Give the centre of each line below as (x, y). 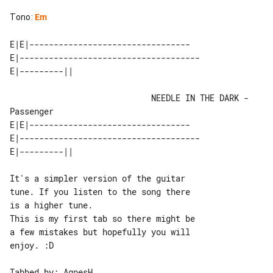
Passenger (32, 111)
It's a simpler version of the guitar (100, 178)
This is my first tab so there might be (105, 218)
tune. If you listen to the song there (102, 191)
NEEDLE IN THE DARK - (80, 97)
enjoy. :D (32, 245)
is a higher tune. (51, 205)
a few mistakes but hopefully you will (102, 232)
